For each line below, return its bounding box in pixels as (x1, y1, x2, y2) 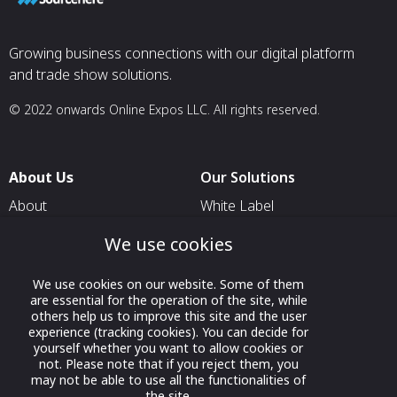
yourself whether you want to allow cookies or (34, 339, 303, 356)
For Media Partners (200, 359, 324, 379)
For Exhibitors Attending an (200, 281, 371, 301)
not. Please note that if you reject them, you (38, 355, 299, 372)
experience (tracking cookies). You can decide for (28, 323, 308, 340)
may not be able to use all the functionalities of (31, 371, 306, 388)
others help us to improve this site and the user (30, 307, 307, 324)
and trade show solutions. (9, 65, 172, 85)
